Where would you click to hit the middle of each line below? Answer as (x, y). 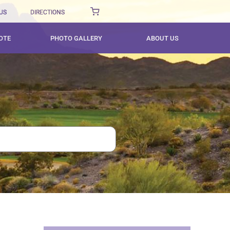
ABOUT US (163, 38)
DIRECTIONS (48, 12)
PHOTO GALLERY (76, 38)
